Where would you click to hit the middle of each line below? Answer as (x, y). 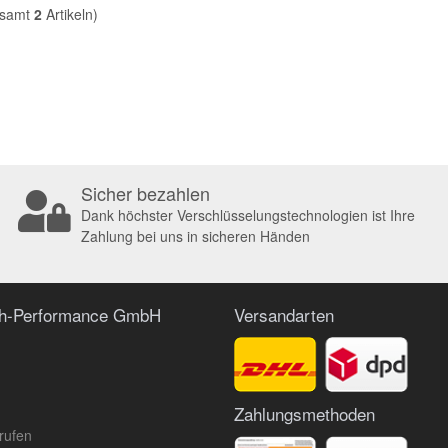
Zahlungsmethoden (304, 414)
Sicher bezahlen (145, 193)
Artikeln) (70, 13)
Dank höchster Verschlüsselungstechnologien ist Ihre (247, 215)
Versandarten (284, 314)
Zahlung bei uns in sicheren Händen (195, 236)
